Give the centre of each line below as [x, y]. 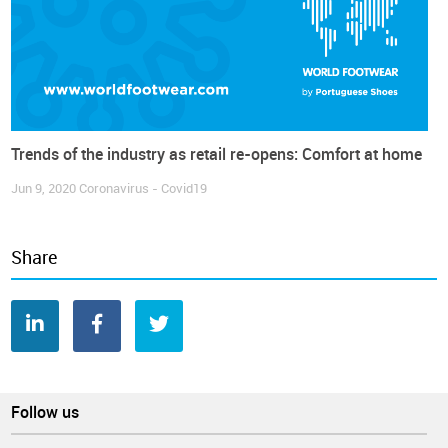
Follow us [45, 412]
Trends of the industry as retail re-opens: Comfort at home [217, 154]
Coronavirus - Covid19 [143, 188]
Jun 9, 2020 [45, 188]
